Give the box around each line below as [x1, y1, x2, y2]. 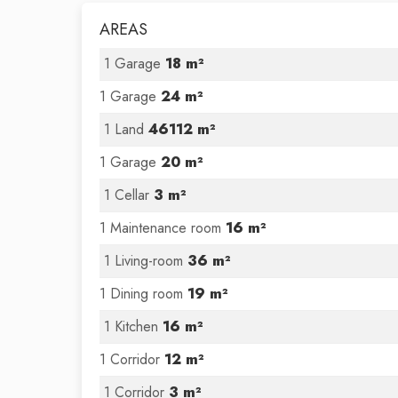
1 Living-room [104, 251, 187, 271]
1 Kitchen [104, 316, 163, 337]
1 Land [104, 119, 148, 139]
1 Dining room [99, 283, 187, 304]
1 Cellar [104, 185, 154, 205]
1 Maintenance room [99, 218, 226, 238]
